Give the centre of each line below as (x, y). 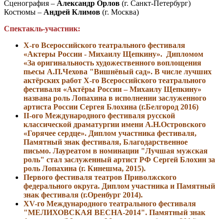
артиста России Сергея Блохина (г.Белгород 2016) (111, 107)
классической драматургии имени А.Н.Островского (115, 124)
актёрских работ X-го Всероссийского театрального (115, 80)
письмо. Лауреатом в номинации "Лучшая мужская (116, 151)
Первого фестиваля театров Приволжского (100, 177)
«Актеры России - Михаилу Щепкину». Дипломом (114, 54)
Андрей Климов (72, 12)
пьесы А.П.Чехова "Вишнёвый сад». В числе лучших (118, 71)
